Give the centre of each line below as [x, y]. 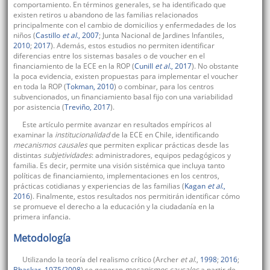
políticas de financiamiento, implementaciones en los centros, [116, 176]
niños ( [24, 36]
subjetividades [67, 155]
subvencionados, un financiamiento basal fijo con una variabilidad [123, 97]
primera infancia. [42, 217]
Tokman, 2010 [90, 87]
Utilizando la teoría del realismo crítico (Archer [101, 260]
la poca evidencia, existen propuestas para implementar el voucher [125, 77]
